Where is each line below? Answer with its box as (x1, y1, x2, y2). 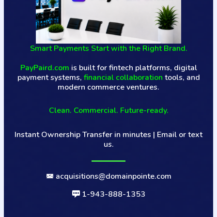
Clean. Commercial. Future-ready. (48, 105, 169, 116)
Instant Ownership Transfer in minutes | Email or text (15, 129, 202, 140)
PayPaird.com (20, 62, 69, 73)
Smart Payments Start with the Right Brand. (30, 43, 187, 54)
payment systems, (17, 72, 84, 83)
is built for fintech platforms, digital (69, 62, 197, 73)
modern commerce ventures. (58, 81, 159, 93)
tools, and (162, 72, 200, 83)
